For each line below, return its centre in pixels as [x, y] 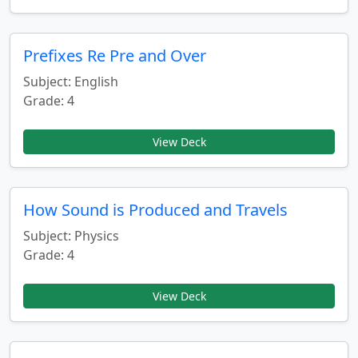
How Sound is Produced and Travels [155, 210]
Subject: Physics [71, 236]
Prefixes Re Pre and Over [115, 56]
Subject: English [71, 82]
